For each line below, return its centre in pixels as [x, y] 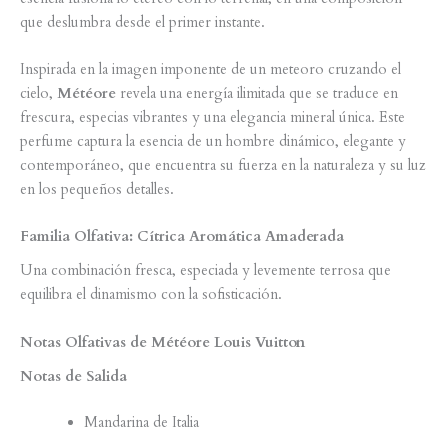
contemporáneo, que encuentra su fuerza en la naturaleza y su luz [223, 165]
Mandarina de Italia [141, 422]
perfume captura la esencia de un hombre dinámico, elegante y [213, 141]
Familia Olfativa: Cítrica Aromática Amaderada [182, 237]
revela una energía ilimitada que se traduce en [257, 93]
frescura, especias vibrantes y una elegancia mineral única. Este [212, 117]
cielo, [38, 93]
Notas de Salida [73, 376]
